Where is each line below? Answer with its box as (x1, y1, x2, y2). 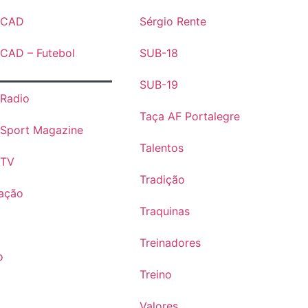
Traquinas (140, 204, 190, 219)
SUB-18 (140, 46, 179, 60)
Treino (140, 267, 173, 282)
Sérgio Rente (140, 14, 207, 29)
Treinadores (140, 236, 201, 250)
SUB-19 (140, 78, 179, 92)
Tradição (140, 173, 186, 187)
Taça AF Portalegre (140, 109, 241, 124)
